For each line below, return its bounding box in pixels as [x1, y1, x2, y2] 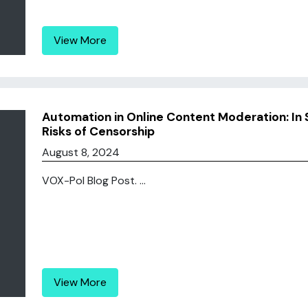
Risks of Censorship [41, 124, 155, 139]
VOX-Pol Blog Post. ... [41, 173, 146, 188]
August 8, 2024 [41, 145, 120, 159]
